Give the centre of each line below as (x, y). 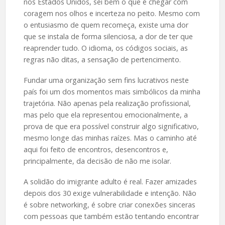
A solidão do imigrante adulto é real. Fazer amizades (110, 181)
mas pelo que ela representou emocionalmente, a (105, 115)
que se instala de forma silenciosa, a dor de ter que (108, 36)
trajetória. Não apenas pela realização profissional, (107, 103)
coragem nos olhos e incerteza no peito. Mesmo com (111, 13)
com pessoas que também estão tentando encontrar (111, 216)
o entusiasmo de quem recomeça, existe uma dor (106, 25)
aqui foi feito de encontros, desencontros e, (96, 149)
